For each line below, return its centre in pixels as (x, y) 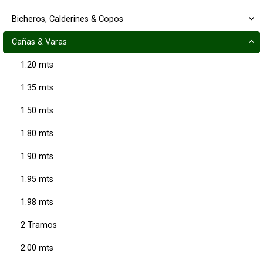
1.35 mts (37, 88)
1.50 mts (37, 111)
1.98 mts (37, 202)
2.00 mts (37, 248)
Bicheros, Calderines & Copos (68, 19)
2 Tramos (39, 225)
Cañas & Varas (39, 42)
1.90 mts (37, 156)
